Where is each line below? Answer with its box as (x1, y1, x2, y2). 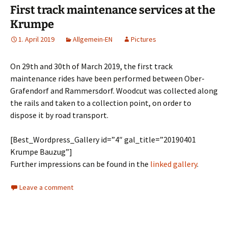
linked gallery (150, 159, 197, 169)
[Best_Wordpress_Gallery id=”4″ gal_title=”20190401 (10, 134, 196, 145)
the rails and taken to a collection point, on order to (10, 98, 191, 108)
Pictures (131, 35, 156, 44)
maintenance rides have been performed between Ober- (10, 73, 205, 84)
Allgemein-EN (73, 35, 112, 44)
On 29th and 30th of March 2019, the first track (10, 61, 173, 72)
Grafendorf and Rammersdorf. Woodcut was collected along (10, 85, 218, 96)
